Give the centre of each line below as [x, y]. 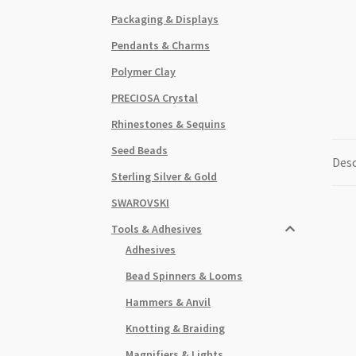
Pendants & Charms [161, 45]
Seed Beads [140, 150]
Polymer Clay [144, 71]
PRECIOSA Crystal [155, 97]
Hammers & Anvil [168, 302]
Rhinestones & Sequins [169, 124]
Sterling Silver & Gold [164, 176]
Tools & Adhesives [157, 228]
